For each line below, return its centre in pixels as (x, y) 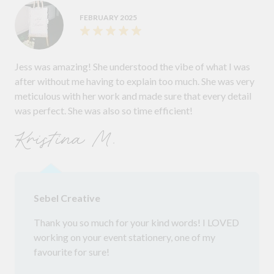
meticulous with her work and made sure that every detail (133, 96)
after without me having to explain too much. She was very (135, 81)
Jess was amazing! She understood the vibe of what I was (132, 67)
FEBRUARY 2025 (108, 18)
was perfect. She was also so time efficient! (104, 111)
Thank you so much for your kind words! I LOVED (136, 223)
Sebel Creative (67, 198)
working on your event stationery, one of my (124, 237)
